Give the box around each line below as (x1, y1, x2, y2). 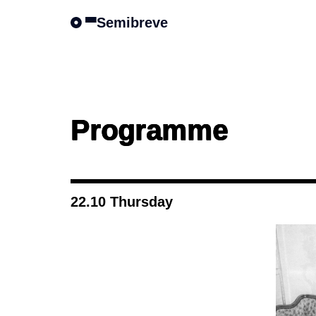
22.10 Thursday (71, 194, 173, 209)
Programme (71, 114, 228, 145)
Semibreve (97, 15, 169, 30)
